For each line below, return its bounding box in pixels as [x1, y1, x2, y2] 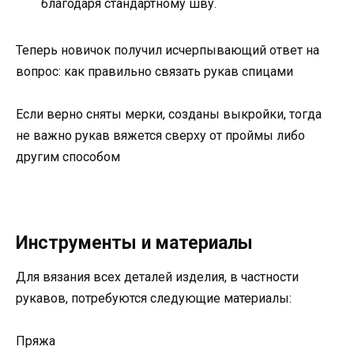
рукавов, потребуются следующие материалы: [16, 290, 292, 306]
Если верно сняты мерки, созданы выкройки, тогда [16, 107, 322, 122]
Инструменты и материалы [16, 232, 253, 254]
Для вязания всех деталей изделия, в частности [16, 269, 299, 284]
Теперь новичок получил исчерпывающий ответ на [16, 43, 319, 58]
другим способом [16, 149, 120, 165]
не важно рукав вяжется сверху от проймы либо [16, 128, 305, 144]
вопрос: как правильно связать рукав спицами [16, 64, 293, 80]
